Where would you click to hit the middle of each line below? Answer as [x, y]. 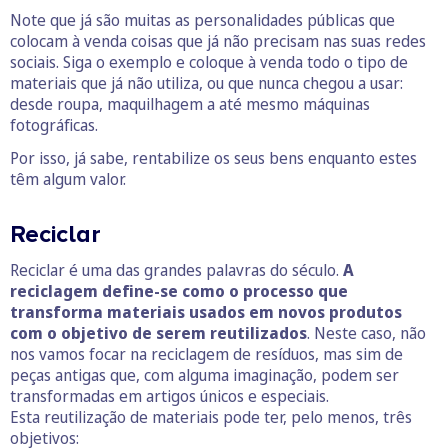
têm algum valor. [68, 178]
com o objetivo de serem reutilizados [158, 332]
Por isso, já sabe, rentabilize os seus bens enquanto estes [213, 157]
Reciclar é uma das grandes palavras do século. [176, 269]
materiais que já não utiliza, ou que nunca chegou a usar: [206, 82]
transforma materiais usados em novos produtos [206, 311]
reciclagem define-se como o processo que [179, 290]
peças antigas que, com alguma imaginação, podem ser [204, 374]
